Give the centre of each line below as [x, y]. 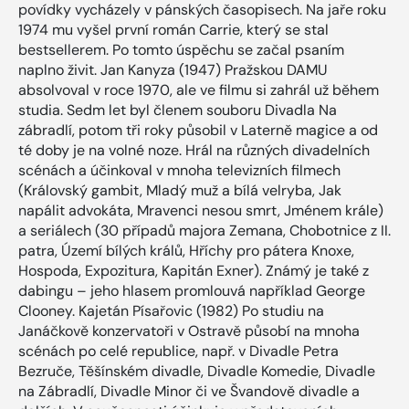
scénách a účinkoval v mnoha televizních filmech [179, 170]
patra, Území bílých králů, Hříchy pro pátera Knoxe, [186, 250]
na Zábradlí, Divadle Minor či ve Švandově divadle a [189, 391]
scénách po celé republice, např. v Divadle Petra [178, 351]
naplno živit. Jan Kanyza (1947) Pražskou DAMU [173, 69]
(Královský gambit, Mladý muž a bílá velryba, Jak [180, 190]
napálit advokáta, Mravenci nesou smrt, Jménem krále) [201, 210]
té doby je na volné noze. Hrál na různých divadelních [194, 150]
